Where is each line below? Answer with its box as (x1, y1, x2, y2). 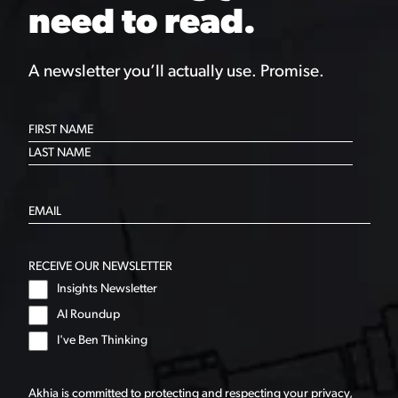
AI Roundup (56, 308, 120, 322)
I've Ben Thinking (56, 334, 147, 347)
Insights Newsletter (56, 283, 157, 296)
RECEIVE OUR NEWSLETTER (28, 260, 172, 274)
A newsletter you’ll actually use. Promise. (28, 64, 324, 81)
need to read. (28, 6, 256, 42)
